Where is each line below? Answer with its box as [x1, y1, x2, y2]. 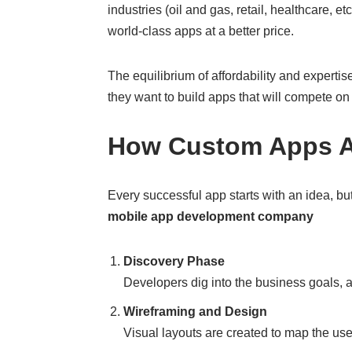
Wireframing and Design [123, 305, 268, 318]
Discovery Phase [123, 255, 225, 268]
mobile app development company [108, 210, 314, 223]
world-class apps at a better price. [108, 24, 295, 38]
